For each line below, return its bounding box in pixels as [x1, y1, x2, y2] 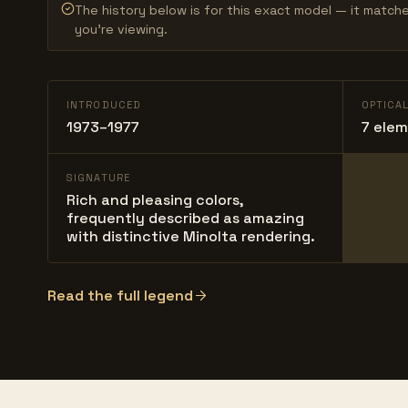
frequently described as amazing [66, 208, 304, 228]
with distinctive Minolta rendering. [66, 226, 315, 246]
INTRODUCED [66, 97, 141, 111]
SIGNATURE [66, 170, 130, 184]
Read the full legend [47, 285, 193, 305]
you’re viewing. [75, 20, 168, 37]
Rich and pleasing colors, [66, 189, 243, 209]
